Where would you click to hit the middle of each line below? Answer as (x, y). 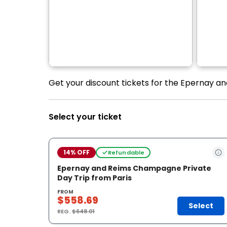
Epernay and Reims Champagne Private (134, 168)
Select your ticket (85, 117)
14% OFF (77, 152)
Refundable (126, 152)
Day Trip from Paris (94, 178)
